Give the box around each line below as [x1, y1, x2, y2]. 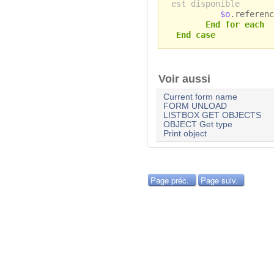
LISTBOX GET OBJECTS [163, 111, 261, 120]
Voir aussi [158, 73, 217, 86]
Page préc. [150, 174, 189, 187]
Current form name [163, 92, 237, 102]
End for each [205, 19, 264, 29]
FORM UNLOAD [163, 102, 227, 111]
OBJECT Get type [163, 120, 232, 130]
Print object [163, 129, 207, 139]
